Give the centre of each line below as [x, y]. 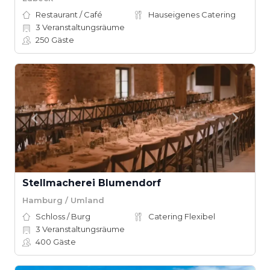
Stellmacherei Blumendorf [92, 183]
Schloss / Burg [63, 216]
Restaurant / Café [69, 14]
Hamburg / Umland [63, 200]
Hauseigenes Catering [192, 14]
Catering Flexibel [182, 216]
